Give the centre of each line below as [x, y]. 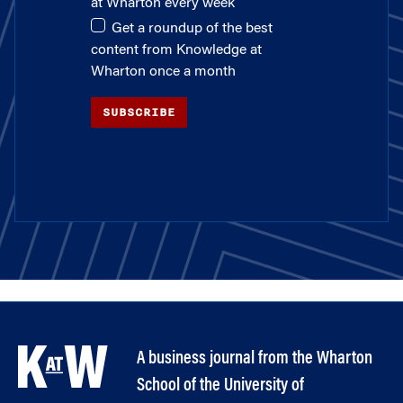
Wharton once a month [163, 72]
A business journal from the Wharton [255, 359]
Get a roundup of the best [192, 29]
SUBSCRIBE [139, 113]
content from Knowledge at [176, 51]
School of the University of [220, 386]
